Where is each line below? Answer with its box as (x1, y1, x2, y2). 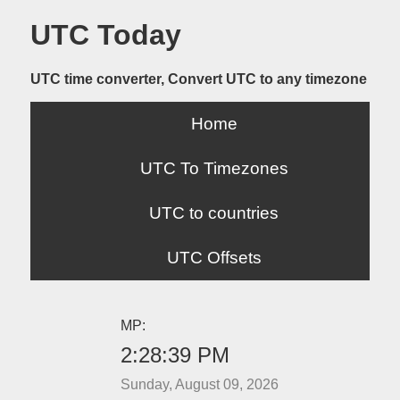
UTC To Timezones (139, 158, 288, 178)
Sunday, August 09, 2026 (121, 376, 279, 392)
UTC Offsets (166, 247, 262, 267)
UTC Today (29, 19, 181, 52)
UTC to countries (149, 203, 279, 222)
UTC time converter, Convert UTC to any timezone (29, 71, 367, 87)
